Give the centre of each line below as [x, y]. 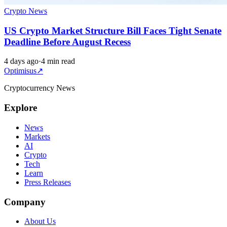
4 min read [58, 61]
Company [25, 202]
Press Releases [48, 182]
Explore [21, 108]
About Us [40, 221]
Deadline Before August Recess [67, 42]
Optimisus [20, 71]
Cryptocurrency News [40, 88]
